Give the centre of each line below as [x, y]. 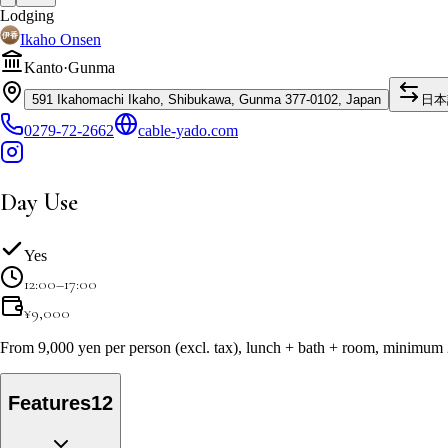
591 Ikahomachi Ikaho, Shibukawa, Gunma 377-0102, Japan [206, 99]
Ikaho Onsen [60, 39]
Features [49, 403]
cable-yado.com [188, 130]
